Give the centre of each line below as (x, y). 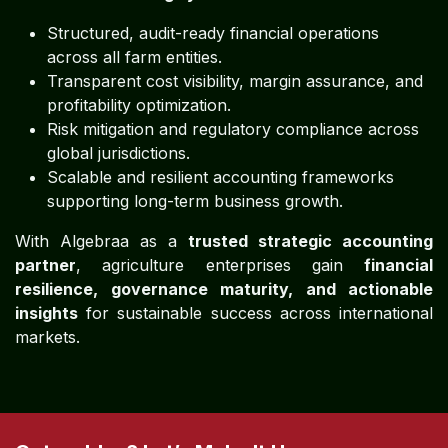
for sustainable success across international (255, 312)
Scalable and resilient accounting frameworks (220, 176)
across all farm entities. (134, 56)
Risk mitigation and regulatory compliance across (233, 128)
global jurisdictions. (118, 152)
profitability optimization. (139, 104)
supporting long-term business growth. (195, 200)
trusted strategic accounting (310, 240)
